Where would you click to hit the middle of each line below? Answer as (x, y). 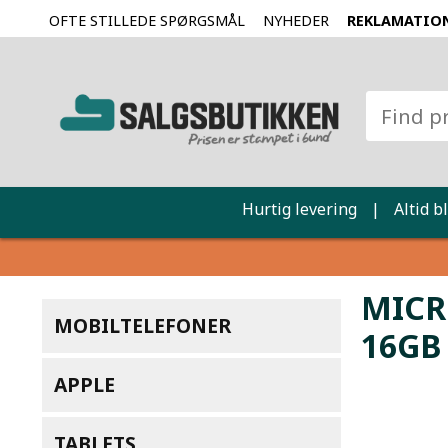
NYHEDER (296, 20)
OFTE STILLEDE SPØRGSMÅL (147, 20)
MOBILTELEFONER (142, 325)
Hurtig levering (299, 209)
